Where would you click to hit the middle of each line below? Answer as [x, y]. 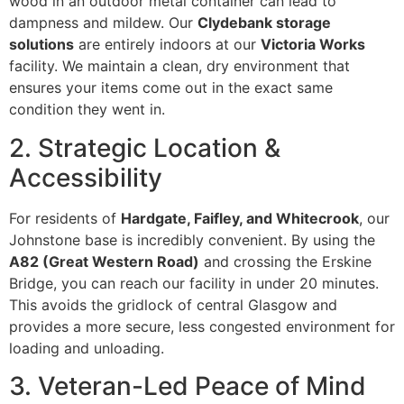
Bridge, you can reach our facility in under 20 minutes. [194, 283]
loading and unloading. [87, 348]
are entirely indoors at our [167, 45]
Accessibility [86, 177]
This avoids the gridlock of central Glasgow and [173, 304]
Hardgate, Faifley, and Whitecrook [240, 218]
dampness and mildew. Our [103, 23]
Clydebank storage [264, 23]
